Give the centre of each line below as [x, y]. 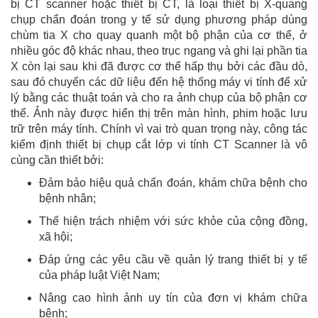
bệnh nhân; [67, 198]
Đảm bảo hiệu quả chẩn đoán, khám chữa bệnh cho [173, 182]
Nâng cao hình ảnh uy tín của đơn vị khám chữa [173, 297]
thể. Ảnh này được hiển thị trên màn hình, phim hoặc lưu [159, 113]
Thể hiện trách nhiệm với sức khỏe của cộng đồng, [173, 221]
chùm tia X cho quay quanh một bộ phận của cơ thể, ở [159, 35]
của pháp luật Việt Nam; [99, 275]
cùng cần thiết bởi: [57, 160]
